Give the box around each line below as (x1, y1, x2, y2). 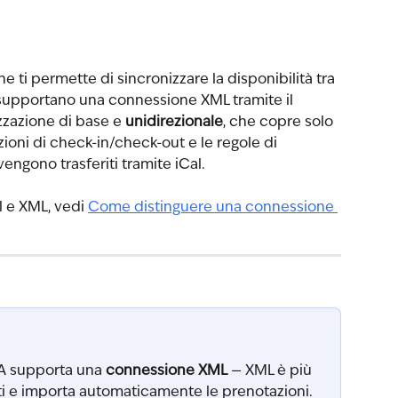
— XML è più (227, 363, 315, 378)
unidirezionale (125, 115, 223, 130)
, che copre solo (223, 115, 337, 130)
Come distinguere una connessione (88, 201, 338, 216)
